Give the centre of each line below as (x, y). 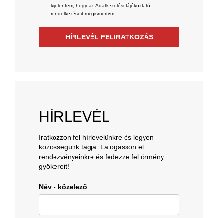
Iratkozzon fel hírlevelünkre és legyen (96, 137)
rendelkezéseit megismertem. (84, 13)
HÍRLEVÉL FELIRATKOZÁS (109, 37)
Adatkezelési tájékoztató (123, 6)
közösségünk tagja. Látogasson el (91, 147)
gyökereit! (54, 166)
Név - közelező (63, 187)
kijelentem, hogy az (73, 6)
